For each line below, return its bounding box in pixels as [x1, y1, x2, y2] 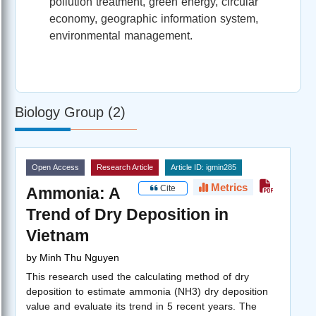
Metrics [208, 181, 248, 193]
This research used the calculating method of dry [26, 270, 249, 282]
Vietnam [26, 226, 89, 245]
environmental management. [49, 29, 193, 42]
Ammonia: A [26, 183, 120, 202]
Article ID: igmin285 [171, 162, 236, 171]
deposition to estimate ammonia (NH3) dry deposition [26, 285, 268, 297]
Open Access [32, 162, 79, 171]
